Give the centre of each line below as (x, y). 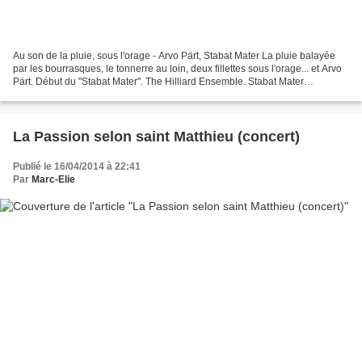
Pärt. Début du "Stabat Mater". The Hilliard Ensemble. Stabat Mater (158, 81)
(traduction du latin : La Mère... (79, 94)
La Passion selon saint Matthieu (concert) (156, 136)
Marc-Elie (53, 179)
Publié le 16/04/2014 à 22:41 (77, 166)
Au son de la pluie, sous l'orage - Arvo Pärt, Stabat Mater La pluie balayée (174, 55)
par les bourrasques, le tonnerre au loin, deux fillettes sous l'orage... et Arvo (177, 68)
